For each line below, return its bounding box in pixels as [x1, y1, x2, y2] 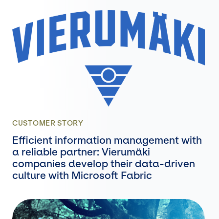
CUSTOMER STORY [12, 119, 84, 128]
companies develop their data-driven [12, 157, 195, 170]
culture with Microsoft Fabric [12, 169, 152, 181]
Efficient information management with [12, 134, 202, 146]
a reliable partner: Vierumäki [12, 146, 150, 158]
